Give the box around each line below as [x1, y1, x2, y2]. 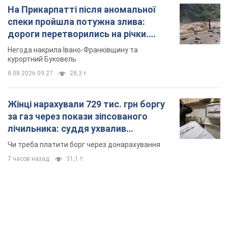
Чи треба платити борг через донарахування [8, 140, 160, 149]
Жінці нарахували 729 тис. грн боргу [8, 99, 165, 110]
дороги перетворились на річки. [8, 28, 149, 40]
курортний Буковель [8, 55, 76, 64]
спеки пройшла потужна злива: [8, 16, 145, 27]
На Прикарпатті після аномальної [8, 4, 156, 15]
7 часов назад [8, 155, 49, 163]
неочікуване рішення [8, 135, 98, 147]
